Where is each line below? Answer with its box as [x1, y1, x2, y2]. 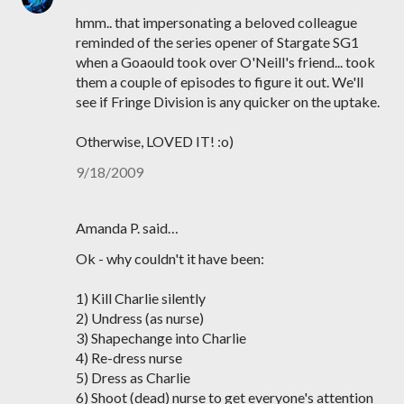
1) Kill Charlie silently [76, 289, 206, 307]
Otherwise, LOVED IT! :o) [76, 133, 234, 150]
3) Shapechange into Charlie [76, 329, 246, 346]
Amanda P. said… [76, 219, 179, 236]
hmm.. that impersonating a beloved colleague [76, 14, 357, 31]
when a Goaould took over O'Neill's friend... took [76, 53, 375, 70]
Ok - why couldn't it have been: [76, 250, 264, 267]
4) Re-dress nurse [76, 349, 182, 366]
